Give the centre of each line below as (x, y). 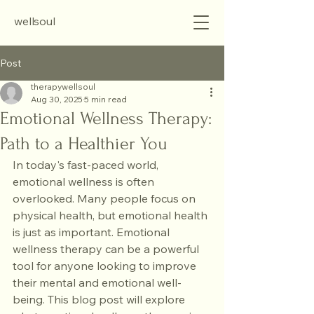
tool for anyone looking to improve (106, 266)
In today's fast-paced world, (87, 165)
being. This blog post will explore (100, 299)
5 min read (105, 99)
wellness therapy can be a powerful (107, 249)
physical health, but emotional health (111, 215)
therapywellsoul (63, 87)
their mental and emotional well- (97, 282)
